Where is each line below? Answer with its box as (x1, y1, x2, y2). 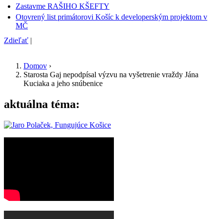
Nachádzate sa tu (4, 71, 89, 84)
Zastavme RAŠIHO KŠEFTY (16, 1, 109, 10)
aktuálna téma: (4, 97, 80, 110)
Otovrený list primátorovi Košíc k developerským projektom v (16, 12, 207, 21)
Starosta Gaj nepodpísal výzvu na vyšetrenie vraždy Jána (23, 70, 198, 79)
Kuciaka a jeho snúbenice (23, 79, 103, 88)
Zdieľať (4, 36, 28, 44)
